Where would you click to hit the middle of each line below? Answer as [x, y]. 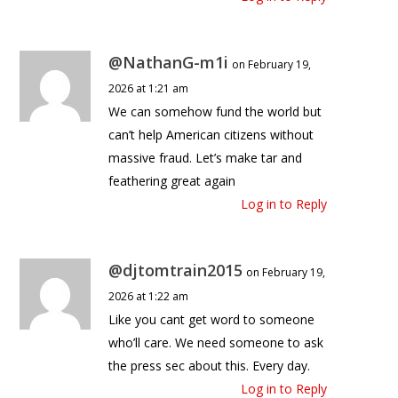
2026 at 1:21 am [149, 89]
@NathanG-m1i [169, 63]
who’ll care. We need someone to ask [216, 343]
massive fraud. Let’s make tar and [206, 158]
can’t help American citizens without [211, 135]
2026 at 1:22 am [149, 297]
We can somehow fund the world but [215, 112]
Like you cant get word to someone [212, 320]
